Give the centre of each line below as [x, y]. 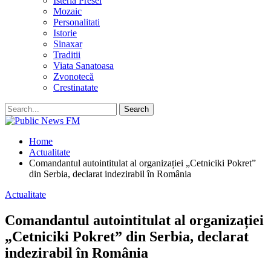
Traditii [67, 55]
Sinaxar [68, 44]
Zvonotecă [73, 77]
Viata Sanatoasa [83, 66]
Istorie [65, 33]
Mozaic [67, 11]
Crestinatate [76, 87]
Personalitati [77, 22]
